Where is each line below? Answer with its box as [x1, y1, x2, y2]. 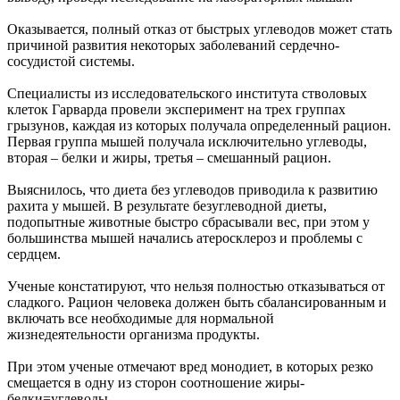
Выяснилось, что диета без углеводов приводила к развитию [7, 181, 378, 197]
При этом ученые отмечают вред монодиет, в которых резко [7, 358, 373, 374]
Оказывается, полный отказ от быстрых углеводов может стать [7, 21, 392, 37]
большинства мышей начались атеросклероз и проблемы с [7, 229, 362, 246]
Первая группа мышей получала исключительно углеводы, [7, 133, 367, 149]
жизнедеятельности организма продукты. [7, 326, 260, 342]
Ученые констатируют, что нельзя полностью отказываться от [7, 278, 385, 294]
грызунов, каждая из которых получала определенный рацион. [7, 117, 391, 133]
